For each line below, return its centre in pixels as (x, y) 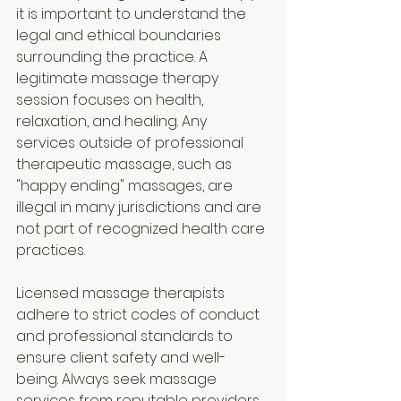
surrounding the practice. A (114, 56)
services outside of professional (132, 142)
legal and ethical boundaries (120, 35)
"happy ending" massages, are (126, 185)
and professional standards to (126, 336)
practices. (51, 250)
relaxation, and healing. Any (113, 121)
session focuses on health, (111, 99)
